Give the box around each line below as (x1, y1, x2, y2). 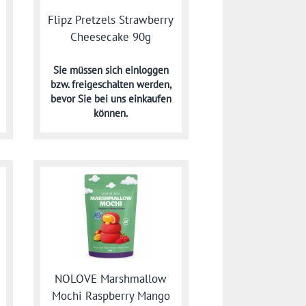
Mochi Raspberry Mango (51, 288, 170, 303)
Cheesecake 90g (70, 29, 152, 45)
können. (94, 107, 128, 120)
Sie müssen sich (53, 64, 125, 77)
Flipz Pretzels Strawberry (48, 12, 174, 28)
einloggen (124, 64, 169, 77)
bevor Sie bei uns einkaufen (50, 92, 171, 106)
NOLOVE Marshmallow (55, 270, 167, 286)
